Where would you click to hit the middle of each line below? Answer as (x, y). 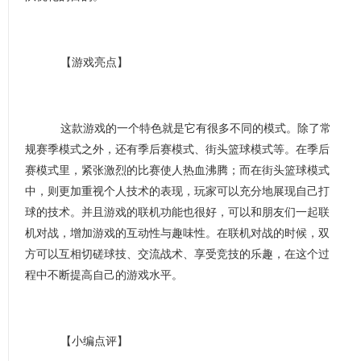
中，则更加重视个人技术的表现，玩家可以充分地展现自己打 (177, 191)
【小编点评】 (88, 341)
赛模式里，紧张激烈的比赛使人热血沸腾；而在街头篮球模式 (177, 170)
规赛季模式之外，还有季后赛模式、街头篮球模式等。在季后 (177, 149)
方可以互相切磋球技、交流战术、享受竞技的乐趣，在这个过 (177, 254)
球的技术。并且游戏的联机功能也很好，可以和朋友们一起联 (177, 212)
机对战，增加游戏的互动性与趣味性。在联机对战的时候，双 (177, 233)
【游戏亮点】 (88, 62)
